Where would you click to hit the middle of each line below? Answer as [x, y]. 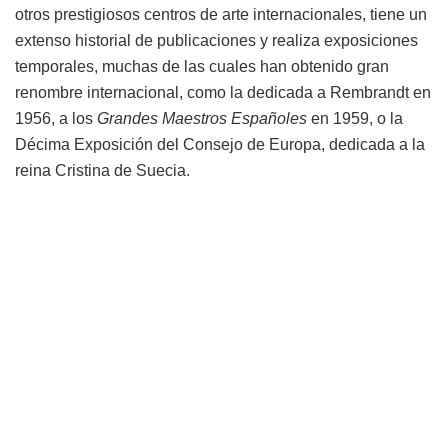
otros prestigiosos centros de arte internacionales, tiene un [221, 15]
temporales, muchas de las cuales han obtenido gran [202, 67]
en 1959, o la [355, 119]
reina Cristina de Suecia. [102, 171]
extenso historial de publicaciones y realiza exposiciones [216, 41]
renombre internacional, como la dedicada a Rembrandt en [223, 93]
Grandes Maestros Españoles [202, 119]
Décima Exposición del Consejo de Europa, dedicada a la [220, 145]
